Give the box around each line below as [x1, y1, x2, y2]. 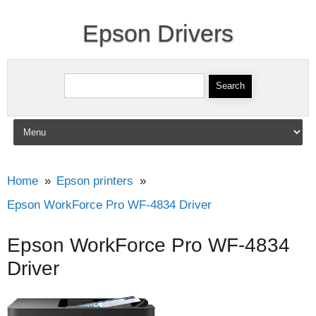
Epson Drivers [83, 20, 233, 47]
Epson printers [56, 174, 133, 188]
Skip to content [10, 116, 90, 129]
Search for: [63, 68, 123, 81]
